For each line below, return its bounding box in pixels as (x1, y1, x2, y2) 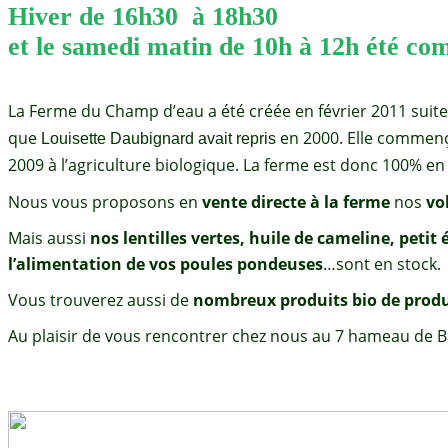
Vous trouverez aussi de (8, 289, 193, 311)
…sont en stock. (323, 253, 441, 275)
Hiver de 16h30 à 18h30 (8, 2, 278, 31)
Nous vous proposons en (8, 191, 202, 213)
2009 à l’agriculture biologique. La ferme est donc (8, 154, 378, 176)
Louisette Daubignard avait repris (41, 130, 276, 147)
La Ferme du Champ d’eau (8, 100, 208, 122)
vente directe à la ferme (202, 191, 390, 213)
